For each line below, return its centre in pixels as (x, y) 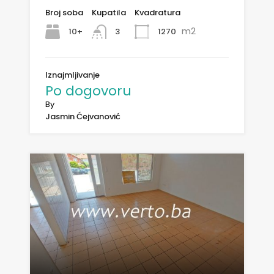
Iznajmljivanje (72, 75)
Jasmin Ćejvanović (83, 116)
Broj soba (64, 12)
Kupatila (109, 12)
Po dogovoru (88, 91)
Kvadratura (157, 12)
